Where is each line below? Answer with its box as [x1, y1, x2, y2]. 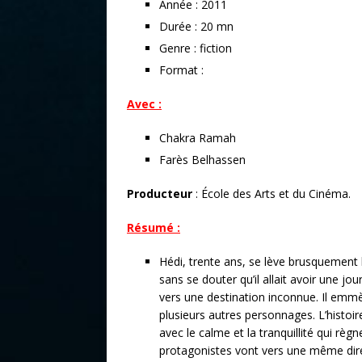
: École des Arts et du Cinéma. [192, 185, 351, 201]
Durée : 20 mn [159, 18, 234, 34]
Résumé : [127, 219, 180, 235]
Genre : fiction [159, 40, 232, 56]
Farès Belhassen [159, 151, 246, 167]
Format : [159, 61, 204, 78]
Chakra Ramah [159, 129, 236, 145]
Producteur [127, 185, 192, 201]
